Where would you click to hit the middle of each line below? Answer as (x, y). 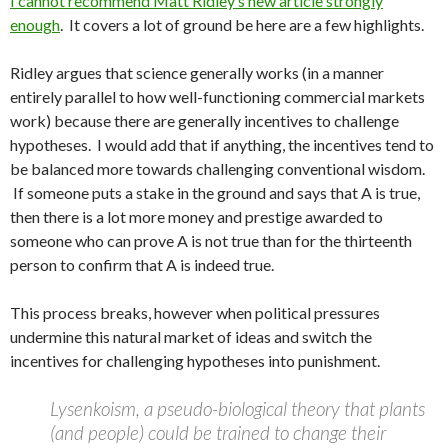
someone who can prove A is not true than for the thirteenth (211, 240)
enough (35, 24)
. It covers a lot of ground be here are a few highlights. (242, 24)
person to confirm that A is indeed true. (142, 264)
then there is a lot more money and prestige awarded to (196, 216)
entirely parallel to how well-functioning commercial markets (217, 96)
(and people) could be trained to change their (218, 432)
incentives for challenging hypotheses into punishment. (195, 360)
